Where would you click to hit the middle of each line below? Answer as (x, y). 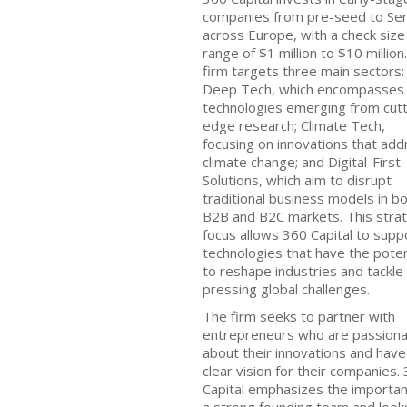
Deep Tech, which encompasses (303, 89)
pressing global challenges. (286, 289)
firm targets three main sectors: (303, 71)
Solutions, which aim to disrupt (297, 180)
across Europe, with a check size (304, 35)
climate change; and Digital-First (302, 162)
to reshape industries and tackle (303, 271)
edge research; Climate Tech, (294, 125)
